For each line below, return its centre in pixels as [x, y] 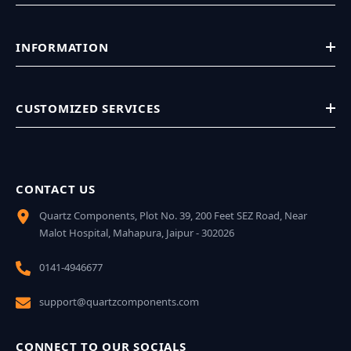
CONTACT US [56, 189]
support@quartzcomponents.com [119, 302]
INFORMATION [62, 47]
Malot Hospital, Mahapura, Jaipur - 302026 [137, 233]
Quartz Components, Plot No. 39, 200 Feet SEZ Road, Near [173, 215]
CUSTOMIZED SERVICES [88, 108]
